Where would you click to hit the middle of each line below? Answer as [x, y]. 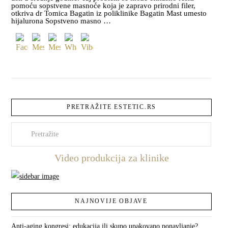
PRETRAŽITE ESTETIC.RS [111, 107]
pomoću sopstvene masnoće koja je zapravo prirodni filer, [103, 6]
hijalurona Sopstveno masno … [61, 21]
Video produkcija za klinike [111, 158]
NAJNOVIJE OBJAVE [111, 201]
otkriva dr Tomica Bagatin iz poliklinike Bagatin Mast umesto [109, 13]
